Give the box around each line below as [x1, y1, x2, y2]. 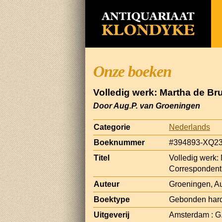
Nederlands [169, 122, 210, 131]
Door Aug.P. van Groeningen [93, 101, 200, 110]
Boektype [94, 195, 130, 204]
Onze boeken [93, 62, 171, 80]
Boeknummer [94, 138, 145, 147]
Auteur [94, 179, 119, 188]
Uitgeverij [94, 210, 129, 219]
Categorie [94, 122, 130, 131]
